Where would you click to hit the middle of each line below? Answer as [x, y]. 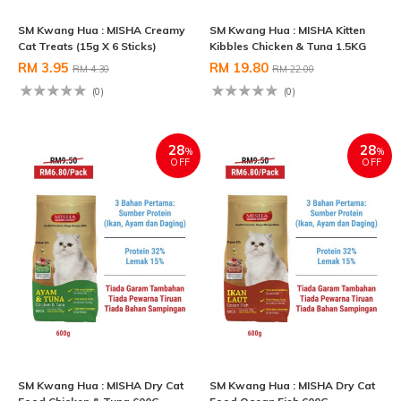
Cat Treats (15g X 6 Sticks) [87, 47]
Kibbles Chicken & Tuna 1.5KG [288, 47]
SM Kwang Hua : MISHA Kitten [287, 30]
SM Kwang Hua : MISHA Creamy [102, 30]
